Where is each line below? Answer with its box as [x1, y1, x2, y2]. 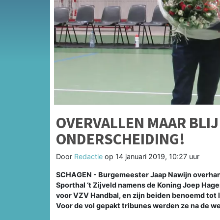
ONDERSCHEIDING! [56, 129, 185, 149]
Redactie [74, 152, 103, 161]
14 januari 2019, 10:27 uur [115, 152, 199, 161]
